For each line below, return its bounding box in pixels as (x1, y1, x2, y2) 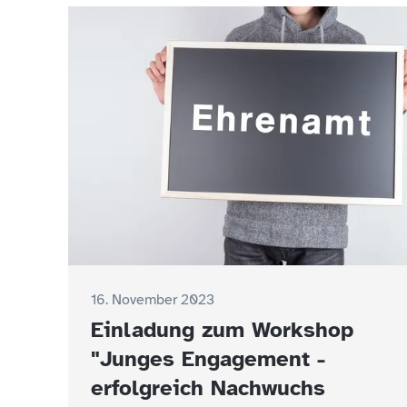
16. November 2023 (91, 290, 214, 309)
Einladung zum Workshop (91, 315, 353, 343)
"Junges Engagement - (91, 344, 325, 372)
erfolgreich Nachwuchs (91, 373, 325, 402)
